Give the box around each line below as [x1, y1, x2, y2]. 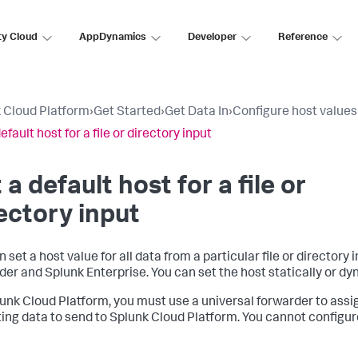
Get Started [93, 106, 161, 119]
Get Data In [165, 106, 229, 119]
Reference [278, 32, 328, 43]
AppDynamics [79, 32, 146, 43]
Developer [188, 32, 237, 43]
